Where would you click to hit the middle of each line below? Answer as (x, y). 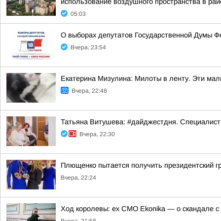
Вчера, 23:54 (88, 47)
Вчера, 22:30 (97, 134)
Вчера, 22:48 (89, 91)
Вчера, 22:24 (78, 178)
